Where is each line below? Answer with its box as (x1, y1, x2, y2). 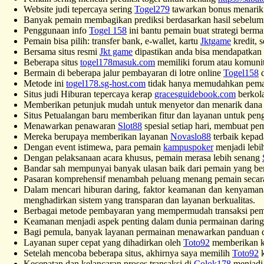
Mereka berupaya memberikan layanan (24, 131, 170, 141)
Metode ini (24, 78, 66, 88)
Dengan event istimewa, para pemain (24, 141, 163, 152)
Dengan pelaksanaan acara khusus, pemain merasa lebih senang (24, 152, 262, 163)
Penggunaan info (24, 25, 89, 35)
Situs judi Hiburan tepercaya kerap (24, 88, 154, 99)
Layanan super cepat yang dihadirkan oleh (24, 237, 183, 247)
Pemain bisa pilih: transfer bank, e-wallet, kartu (24, 35, 200, 46)
